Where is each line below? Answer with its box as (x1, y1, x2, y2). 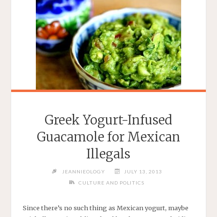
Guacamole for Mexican (36, 129, 180, 145)
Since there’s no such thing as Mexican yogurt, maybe (22, 203, 188, 212)
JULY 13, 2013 (124, 169, 163, 175)
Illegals (86, 146, 131, 162)
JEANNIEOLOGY (62, 169, 105, 175)
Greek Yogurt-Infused (44, 112, 172, 128)
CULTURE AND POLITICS (78, 180, 145, 186)
